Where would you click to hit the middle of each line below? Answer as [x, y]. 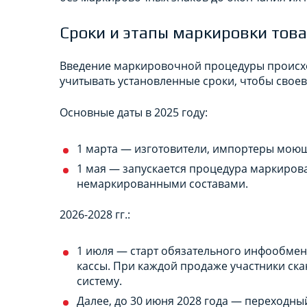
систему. [99, 281]
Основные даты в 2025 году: [134, 112]
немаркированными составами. [162, 183]
